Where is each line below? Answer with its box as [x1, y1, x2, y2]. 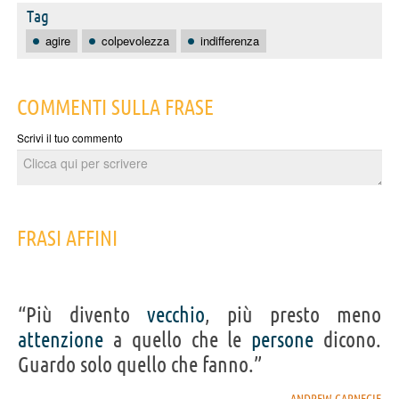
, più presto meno [205, 302, 381, 327]
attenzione [18, 327, 103, 352]
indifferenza [200, 31, 259, 49]
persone [251, 327, 314, 352]
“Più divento [18, 302, 147, 327]
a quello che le [103, 327, 252, 352]
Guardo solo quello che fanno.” [18, 352, 262, 377]
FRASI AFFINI [17, 225, 118, 250]
